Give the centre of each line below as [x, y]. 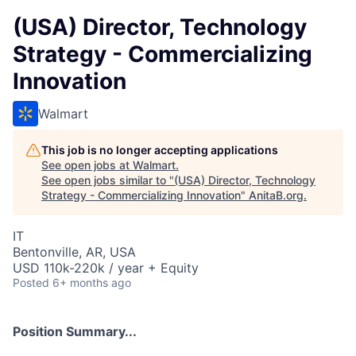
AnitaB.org [276, 195]
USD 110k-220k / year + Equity [106, 268]
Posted [31, 282]
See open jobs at [87, 165]
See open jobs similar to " [108, 180]
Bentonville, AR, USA [74, 252]
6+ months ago [92, 282]
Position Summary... [75, 331]
